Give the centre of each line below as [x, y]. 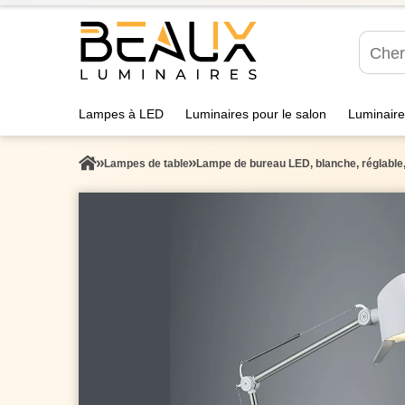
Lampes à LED [121, 114]
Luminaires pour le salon [256, 114]
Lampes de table [146, 164]
